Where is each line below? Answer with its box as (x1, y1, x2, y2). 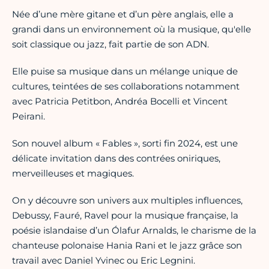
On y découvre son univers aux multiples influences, (12, 195, 243, 207)
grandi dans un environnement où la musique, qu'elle (12, 23, 251, 35)
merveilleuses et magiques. (12, 168, 134, 180)
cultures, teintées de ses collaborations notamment (12, 80, 240, 92)
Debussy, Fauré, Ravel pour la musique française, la (12, 210, 238, 222)
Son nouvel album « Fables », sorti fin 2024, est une (12, 138, 238, 150)
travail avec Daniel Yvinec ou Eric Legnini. (12, 255, 195, 267)
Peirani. (12, 110, 45, 122)
